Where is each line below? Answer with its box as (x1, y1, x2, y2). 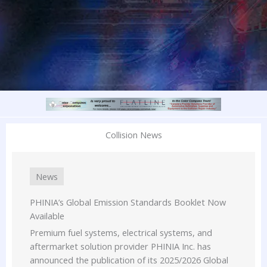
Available (30, 210, 64, 222)
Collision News (105, 129, 162, 141)
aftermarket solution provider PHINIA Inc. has (30, 240, 211, 253)
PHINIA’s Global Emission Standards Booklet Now (30, 196, 226, 209)
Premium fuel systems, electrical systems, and (30, 226, 212, 239)
